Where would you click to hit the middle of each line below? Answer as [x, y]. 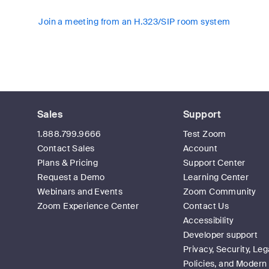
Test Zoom [205, 134]
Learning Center [216, 177]
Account [200, 148]
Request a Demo [71, 177]
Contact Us [206, 206]
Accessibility [209, 220]
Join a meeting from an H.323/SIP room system [134, 22]
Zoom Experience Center [88, 206]
